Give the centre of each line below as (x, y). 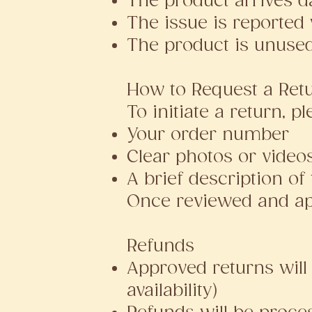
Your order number (208, 135)
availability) (172, 291)
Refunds (160, 246)
